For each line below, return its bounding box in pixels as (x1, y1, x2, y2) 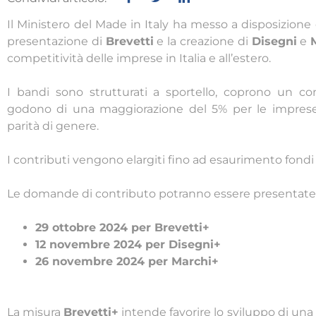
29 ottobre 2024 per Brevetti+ (35, 221, 209, 235)
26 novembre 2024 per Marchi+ (35, 255, 219, 269)
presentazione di (7, 35, 106, 49)
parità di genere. (7, 119, 99, 133)
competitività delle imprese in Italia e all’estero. (7, 51, 271, 66)
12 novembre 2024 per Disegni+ (35, 238, 221, 252)
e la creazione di (153, 35, 252, 49)
